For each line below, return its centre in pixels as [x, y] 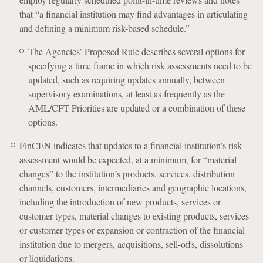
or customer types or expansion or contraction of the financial [132, 230]
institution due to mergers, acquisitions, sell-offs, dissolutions [131, 244]
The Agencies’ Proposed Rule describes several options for [136, 51]
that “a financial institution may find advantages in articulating [133, 14]
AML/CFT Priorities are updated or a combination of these [136, 108]
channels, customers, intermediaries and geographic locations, [133, 188]
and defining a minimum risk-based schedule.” [104, 28]
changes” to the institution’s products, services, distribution [127, 173]
